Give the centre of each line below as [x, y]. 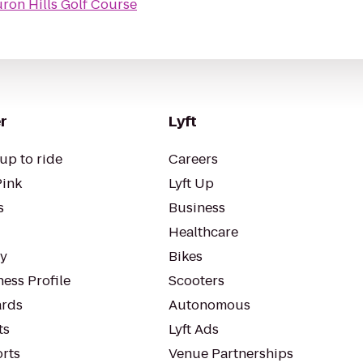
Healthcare [203, 232]
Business [197, 208]
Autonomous [209, 305]
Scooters [196, 281]
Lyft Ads [194, 329]
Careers [193, 159]
